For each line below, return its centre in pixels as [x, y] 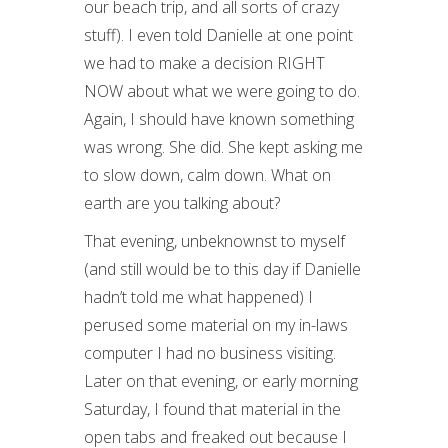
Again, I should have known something [219, 119]
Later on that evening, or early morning [221, 381]
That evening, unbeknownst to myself [214, 241]
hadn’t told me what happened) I [198, 297]
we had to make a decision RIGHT [204, 63]
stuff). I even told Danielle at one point [218, 35]
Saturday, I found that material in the [212, 409]
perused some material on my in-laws [216, 325]
